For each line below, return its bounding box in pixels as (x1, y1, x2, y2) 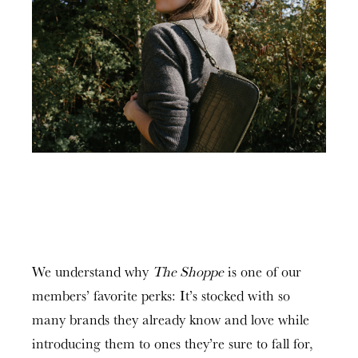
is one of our (224, 261, 301, 282)
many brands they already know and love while (32, 308, 309, 330)
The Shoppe (153, 261, 224, 282)
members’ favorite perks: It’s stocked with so (32, 284, 290, 306)
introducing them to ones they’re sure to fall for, (32, 332, 313, 354)
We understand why (32, 261, 153, 282)
